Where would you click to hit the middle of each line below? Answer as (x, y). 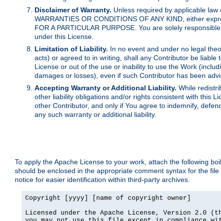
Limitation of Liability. (71, 49)
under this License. (64, 37)
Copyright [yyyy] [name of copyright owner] (108, 198)
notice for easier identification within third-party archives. (102, 180)
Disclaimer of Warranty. (73, 10)
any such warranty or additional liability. (95, 115)
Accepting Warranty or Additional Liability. (106, 88)
